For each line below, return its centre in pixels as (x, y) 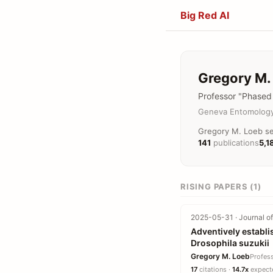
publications (236, 143)
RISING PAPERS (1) (221, 186)
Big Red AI (205, 15)
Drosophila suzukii (230, 243)
